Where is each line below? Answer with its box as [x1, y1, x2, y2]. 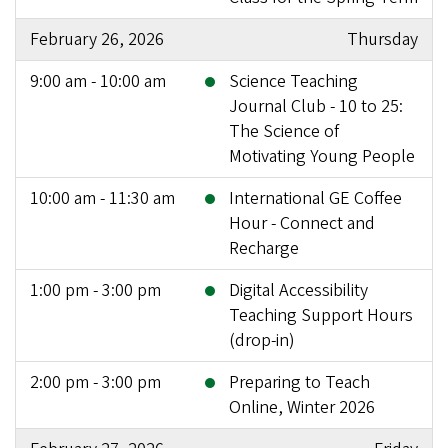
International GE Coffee [229, 185, 402, 211]
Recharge [229, 235, 299, 261]
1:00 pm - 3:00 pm [30, 277, 161, 303]
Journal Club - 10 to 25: [229, 93, 403, 119]
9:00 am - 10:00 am [30, 68, 166, 94]
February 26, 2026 [30, 26, 164, 52]
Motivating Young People [229, 143, 415, 169]
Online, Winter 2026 [229, 394, 375, 420]
